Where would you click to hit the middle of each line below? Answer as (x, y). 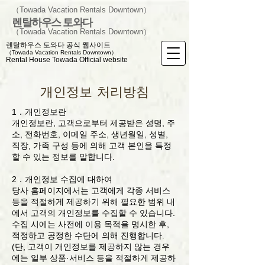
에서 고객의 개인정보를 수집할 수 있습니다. (93, 213)
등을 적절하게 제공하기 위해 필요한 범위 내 (93, 202)
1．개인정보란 (39, 112)
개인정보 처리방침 (95, 92)
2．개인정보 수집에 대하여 (62, 179)
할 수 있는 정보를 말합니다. (63, 157)
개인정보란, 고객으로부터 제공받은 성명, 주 (93, 123)
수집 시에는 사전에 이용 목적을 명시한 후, (91, 224)
